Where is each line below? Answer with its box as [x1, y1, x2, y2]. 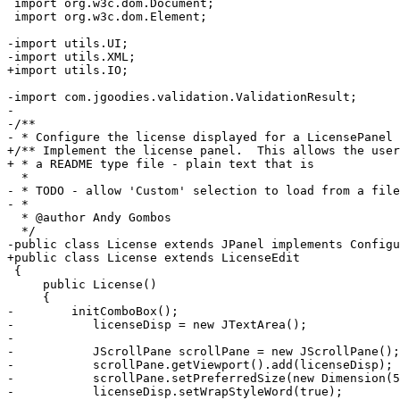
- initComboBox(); [7, 304, 179, 319]
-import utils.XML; [7, 50, 136, 64]
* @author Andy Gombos [7, 211, 171, 225]
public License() [7, 278, 157, 292]
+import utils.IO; [7, 63, 129, 78]
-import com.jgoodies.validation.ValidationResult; [7, 90, 357, 104]
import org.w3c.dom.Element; [7, 10, 207, 24]
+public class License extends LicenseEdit [7, 251, 300, 265]
